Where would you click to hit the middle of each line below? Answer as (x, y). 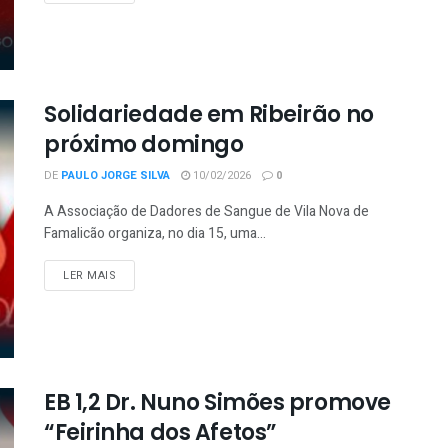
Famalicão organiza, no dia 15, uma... (155, 234)
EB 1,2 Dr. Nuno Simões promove (217, 402)
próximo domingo (144, 145)
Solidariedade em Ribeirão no (209, 115)
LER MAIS (90, 276)
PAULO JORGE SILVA (115, 176)
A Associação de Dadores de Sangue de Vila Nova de (206, 212)
